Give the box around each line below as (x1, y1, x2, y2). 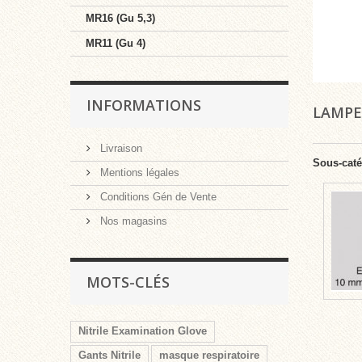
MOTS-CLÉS (86, 271, 170, 292)
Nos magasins (97, 214, 167, 227)
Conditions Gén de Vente (97, 190, 217, 203)
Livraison (97, 141, 142, 154)
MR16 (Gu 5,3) (86, 11, 155, 24)
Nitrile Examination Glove (78, 324, 207, 337)
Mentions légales (97, 166, 179, 179)
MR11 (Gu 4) (86, 36, 145, 49)
